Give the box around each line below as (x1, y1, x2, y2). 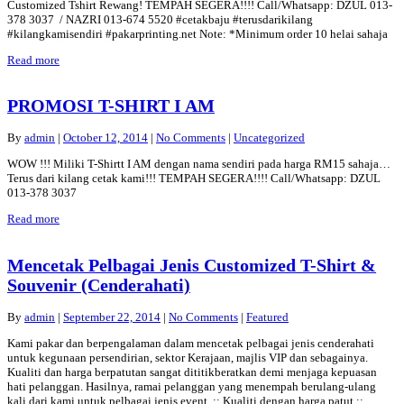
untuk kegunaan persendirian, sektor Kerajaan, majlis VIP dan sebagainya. (7, 350, 368, 364)
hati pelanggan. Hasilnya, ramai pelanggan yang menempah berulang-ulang (7, 379, 376, 393)
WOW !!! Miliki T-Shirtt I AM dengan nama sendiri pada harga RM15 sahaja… (7, 157, 390, 171)
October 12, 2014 (63, 131, 148, 145)
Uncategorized (234, 131, 305, 145)
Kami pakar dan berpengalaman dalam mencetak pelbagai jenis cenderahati (7, 335, 374, 350)
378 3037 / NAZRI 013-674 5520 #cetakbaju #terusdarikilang (7, 13, 313, 27)
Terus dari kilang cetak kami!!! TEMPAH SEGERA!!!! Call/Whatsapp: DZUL (7, 171, 381, 186)
